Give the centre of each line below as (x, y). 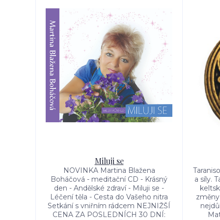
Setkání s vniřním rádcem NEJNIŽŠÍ (109, 206)
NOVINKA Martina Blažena (109, 170)
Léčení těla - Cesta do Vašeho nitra (109, 197)
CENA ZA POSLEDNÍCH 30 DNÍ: (109, 215)
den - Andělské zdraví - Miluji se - (109, 188)
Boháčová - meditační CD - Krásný (109, 179)
